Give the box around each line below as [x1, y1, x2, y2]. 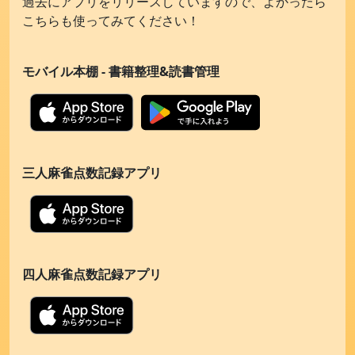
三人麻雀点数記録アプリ [22, 164, 162, 181]
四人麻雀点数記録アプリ [22, 265, 162, 283]
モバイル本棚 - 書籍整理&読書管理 [22, 63, 219, 80]
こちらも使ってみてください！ [22, 12, 200, 29]
